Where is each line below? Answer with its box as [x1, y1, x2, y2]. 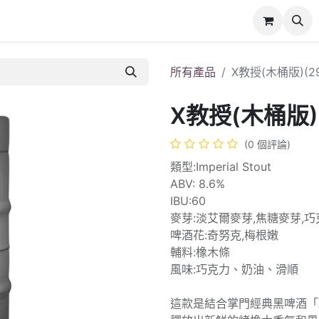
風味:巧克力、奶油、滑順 [170, 262, 298, 276]
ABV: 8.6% [170, 177, 225, 191]
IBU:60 [170, 194, 206, 208]
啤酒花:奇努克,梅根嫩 [170, 228, 278, 242]
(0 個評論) [244, 138, 291, 150]
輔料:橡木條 [170, 245, 230, 259]
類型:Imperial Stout [170, 159, 271, 174]
